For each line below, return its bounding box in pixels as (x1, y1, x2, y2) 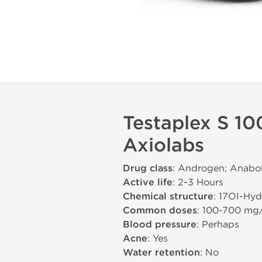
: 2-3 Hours (173, 177, 223, 188)
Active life (123, 177, 173, 188)
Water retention (123, 247, 200, 258)
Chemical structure (123, 191, 213, 202)
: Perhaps (196, 219, 239, 230)
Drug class (123, 163, 173, 174)
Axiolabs (123, 134, 204, 157)
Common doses (123, 205, 197, 216)
